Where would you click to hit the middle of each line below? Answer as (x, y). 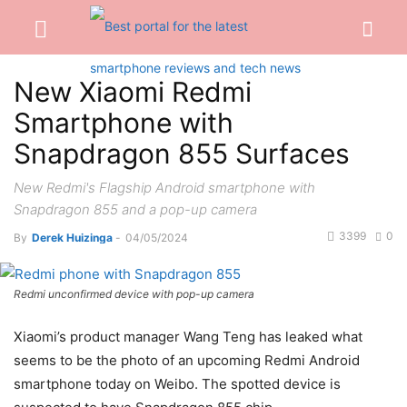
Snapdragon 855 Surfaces (182, 154)
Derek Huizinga (72, 238)
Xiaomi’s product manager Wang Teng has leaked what (188, 337)
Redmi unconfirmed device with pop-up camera (134, 294)
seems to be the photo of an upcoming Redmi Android (187, 361)
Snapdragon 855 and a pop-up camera (135, 209)
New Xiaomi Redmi (133, 92)
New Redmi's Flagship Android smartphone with (164, 188)
